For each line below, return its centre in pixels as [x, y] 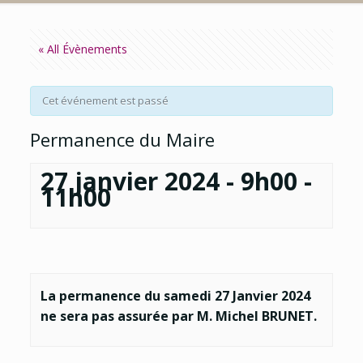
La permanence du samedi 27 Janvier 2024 [175, 296]
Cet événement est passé [105, 100]
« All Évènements [82, 49]
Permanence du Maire [122, 139]
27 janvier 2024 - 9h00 [169, 181]
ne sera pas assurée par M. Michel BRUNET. [178, 316]
